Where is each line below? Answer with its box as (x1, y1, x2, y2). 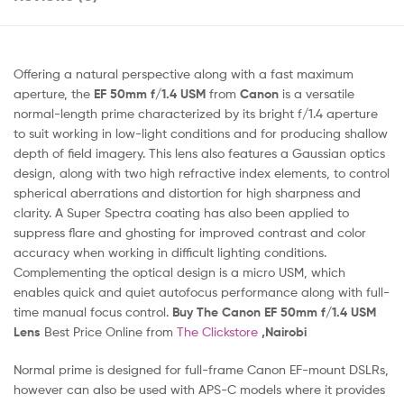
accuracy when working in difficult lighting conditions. (14, 243, 326, 260)
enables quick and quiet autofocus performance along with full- (14, 283, 390, 299)
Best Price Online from (44, 323, 177, 339)
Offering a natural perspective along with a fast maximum (14, 65, 353, 81)
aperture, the (14, 85, 94, 101)
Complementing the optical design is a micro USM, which (14, 263, 345, 280)
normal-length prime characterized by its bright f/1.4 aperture (14, 105, 378, 121)
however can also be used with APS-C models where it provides (14, 381, 385, 397)
